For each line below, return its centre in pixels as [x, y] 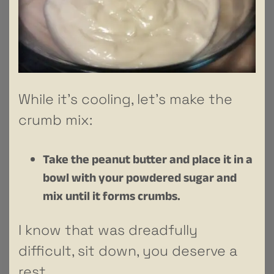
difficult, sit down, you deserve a [128, 250]
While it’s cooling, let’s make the [125, 99]
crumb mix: [55, 120]
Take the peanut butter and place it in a [148, 161]
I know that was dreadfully [108, 230]
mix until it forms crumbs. [112, 198]
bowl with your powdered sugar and [140, 180]
